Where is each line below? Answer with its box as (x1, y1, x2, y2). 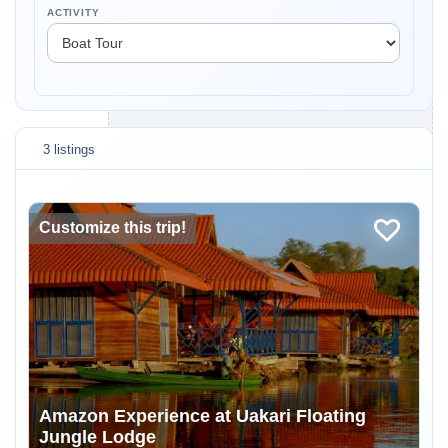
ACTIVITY (47, 7, 100, 18)
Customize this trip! (39, 219, 186, 236)
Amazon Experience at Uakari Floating (39, 406, 366, 426)
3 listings (43, 142, 95, 157)
